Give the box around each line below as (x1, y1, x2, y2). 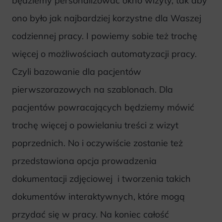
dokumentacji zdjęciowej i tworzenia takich (12, 173, 191, 185)
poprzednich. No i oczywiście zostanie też (12, 137, 183, 149)
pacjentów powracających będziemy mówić (12, 102, 194, 113)
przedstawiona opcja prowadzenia (12, 155, 157, 167)
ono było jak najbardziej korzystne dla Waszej (12, 12, 201, 24)
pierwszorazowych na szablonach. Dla (12, 84, 173, 96)
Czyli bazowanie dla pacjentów (12, 66, 141, 78)
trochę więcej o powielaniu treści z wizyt (12, 119, 178, 131)
